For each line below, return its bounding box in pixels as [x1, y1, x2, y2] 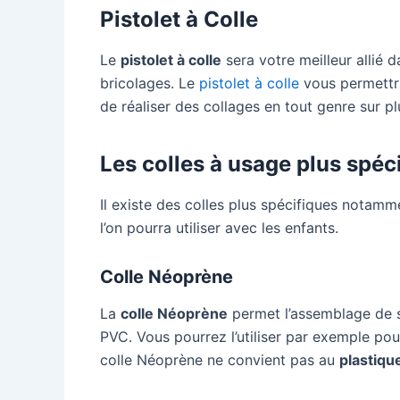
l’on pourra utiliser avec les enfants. [100, 219, 338, 237]
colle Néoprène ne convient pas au [100, 351, 339, 370]
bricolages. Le [100, 73, 195, 92]
